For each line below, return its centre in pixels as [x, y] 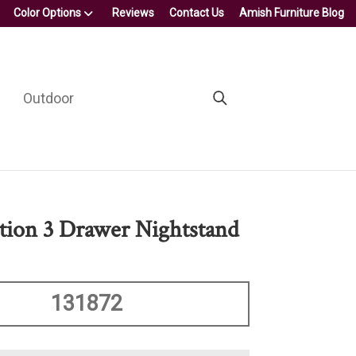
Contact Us [197, 13]
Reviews [133, 13]
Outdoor [48, 98]
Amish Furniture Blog [292, 13]
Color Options [47, 13]
